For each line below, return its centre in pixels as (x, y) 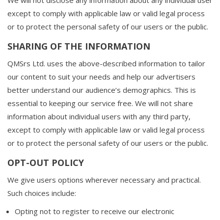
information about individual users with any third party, (99, 116)
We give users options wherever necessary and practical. (104, 180)
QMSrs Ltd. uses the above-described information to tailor (106, 63)
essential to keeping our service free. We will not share (100, 103)
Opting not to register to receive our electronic (95, 211)
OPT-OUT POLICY (46, 163)
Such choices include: (42, 193)
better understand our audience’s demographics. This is (102, 90)
